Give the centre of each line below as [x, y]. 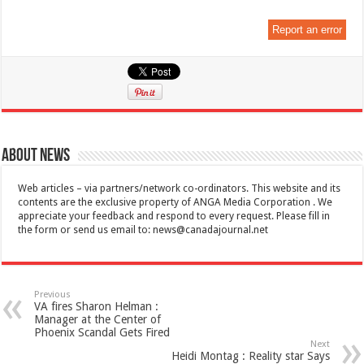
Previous [53, 294]
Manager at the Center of [98, 319]
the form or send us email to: [86, 230]
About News [36, 156]
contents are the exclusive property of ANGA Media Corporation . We [175, 202]
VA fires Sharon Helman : [97, 306]
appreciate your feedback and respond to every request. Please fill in [174, 216]
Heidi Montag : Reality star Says [250, 355]
